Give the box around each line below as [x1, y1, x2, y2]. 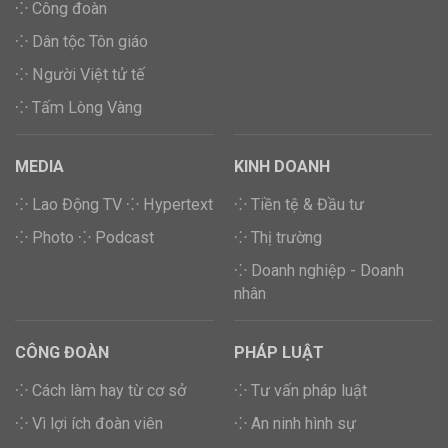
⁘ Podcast [78, 228, 154, 248]
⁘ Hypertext [126, 195, 213, 215]
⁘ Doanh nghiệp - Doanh [234, 261, 404, 281]
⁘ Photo [15, 228, 74, 248]
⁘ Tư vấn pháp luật [234, 381, 367, 401]
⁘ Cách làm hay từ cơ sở [15, 381, 186, 401]
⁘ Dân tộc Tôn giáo [15, 32, 148, 52]
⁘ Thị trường [234, 228, 322, 248]
